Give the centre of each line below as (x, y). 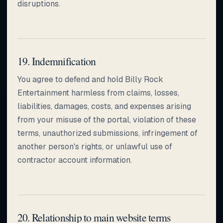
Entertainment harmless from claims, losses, (98, 93)
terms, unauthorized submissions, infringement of (108, 133)
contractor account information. (75, 160)
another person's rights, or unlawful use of (95, 146)
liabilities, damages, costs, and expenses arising (104, 106)
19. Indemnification (57, 61)
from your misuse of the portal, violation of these (107, 119)
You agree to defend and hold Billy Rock (90, 79)
